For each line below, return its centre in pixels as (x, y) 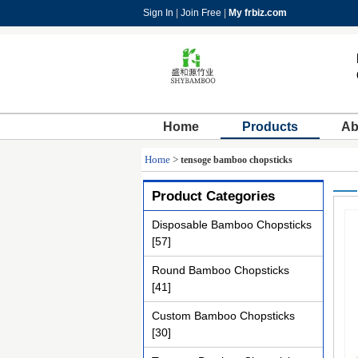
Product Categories (213, 196)
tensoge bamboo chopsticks (237, 160)
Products (270, 127)
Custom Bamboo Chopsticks (223, 316)
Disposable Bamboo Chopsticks (232, 225)
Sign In (158, 13)
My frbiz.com (258, 13)
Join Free (201, 13)
